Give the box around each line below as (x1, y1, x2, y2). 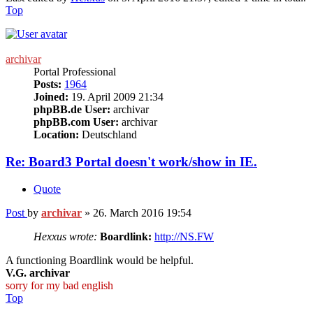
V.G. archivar (6, 266, 70, 279)
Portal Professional (34, 66, 116, 78)
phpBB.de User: (34, 103, 110, 116)
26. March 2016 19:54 (93, 206, 191, 219)
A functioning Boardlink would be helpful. (6, 254, 194, 266)
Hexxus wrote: (34, 230, 97, 242)
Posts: (34, 78, 61, 91)
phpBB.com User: (34, 116, 119, 129)
